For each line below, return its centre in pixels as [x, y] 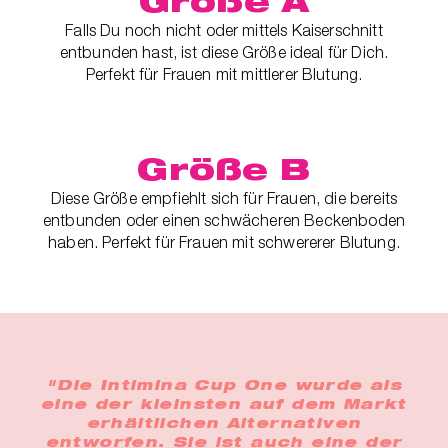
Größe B [224, 168]
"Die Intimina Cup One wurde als [224, 386]
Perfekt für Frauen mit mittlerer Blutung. [224, 73]
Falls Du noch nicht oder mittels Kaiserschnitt [224, 29]
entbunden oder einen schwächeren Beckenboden [224, 219]
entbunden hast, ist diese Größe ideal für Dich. [224, 51]
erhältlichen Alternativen [224, 424]
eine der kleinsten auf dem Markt [224, 405]
